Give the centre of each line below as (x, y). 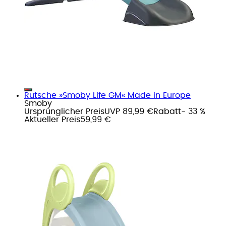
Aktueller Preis (52, 119)
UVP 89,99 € (129, 111)
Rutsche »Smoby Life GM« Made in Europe (107, 95)
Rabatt (167, 111)
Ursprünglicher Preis (64, 111)
